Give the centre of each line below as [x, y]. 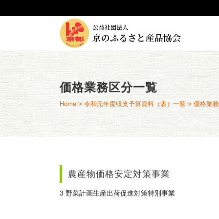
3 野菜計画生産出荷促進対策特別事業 [117, 193]
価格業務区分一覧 [109, 88]
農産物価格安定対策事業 [119, 174]
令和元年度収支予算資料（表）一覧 [135, 104]
